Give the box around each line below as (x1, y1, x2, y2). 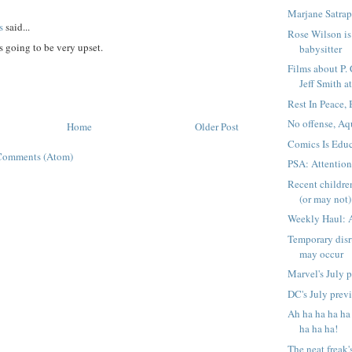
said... (3, 19, 30, 34)
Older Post (195, 119, 239, 134)
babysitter (299, 41, 343, 56)
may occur (299, 246, 344, 261)
